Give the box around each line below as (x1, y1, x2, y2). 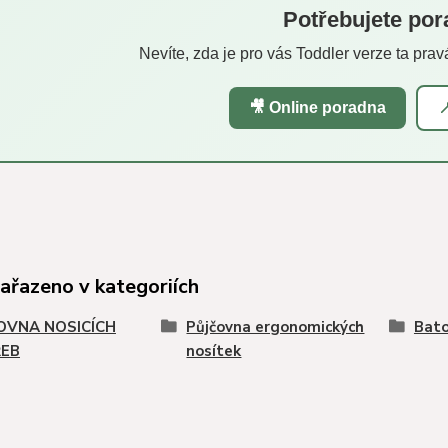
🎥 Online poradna (248, 98, 386, 116)
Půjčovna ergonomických (186, 316, 365, 337)
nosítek (186, 340, 242, 361)
